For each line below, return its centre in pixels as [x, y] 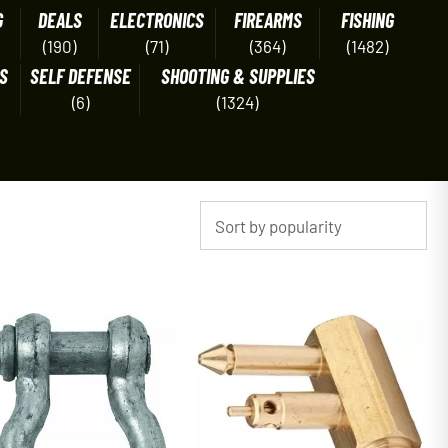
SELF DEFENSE [80, 76]
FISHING [367, 20]
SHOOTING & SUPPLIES [237, 76]
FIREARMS [267, 20]
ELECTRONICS [157, 20]
